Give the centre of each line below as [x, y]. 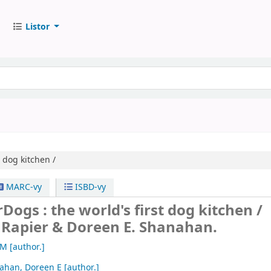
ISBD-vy [90, 187]
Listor [37, 27]
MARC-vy [22, 187]
